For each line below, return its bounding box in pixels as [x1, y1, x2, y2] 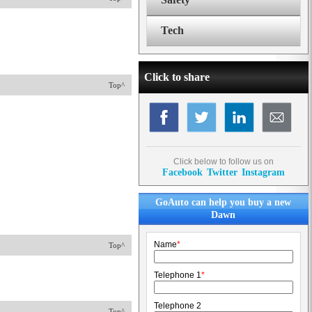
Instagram [242, 166, 285, 178]
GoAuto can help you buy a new [155, 197, 291, 208]
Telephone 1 [154, 270, 201, 280]
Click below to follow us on [173, 157, 274, 166]
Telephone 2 [154, 301, 201, 311]
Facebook [162, 166, 203, 178]
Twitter [207, 166, 237, 178]
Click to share [144, 71, 210, 83]
